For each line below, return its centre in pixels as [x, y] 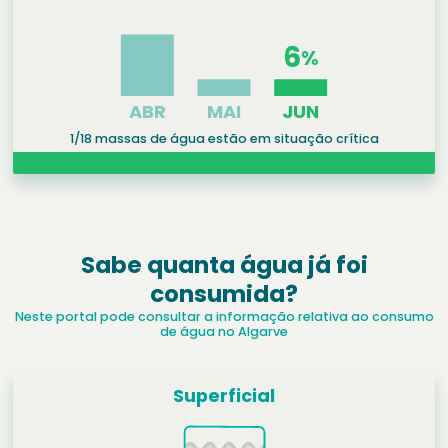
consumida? [224, 293]
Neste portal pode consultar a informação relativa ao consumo [224, 316]
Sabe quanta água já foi [224, 264]
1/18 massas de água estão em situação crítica [224, 138]
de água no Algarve [224, 331]
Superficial [224, 395]
